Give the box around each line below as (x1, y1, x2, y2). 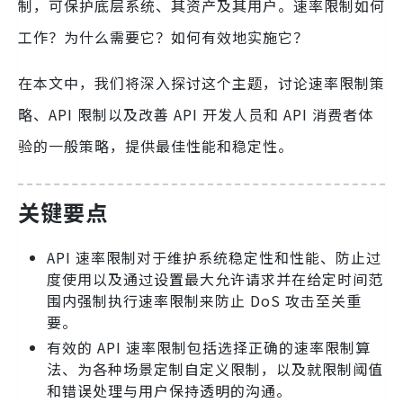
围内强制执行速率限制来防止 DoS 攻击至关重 (47, 290, 362, 312)
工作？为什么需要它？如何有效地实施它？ (18, 26, 309, 48)
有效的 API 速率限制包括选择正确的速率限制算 (47, 336, 371, 359)
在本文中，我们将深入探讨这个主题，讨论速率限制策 (18, 72, 385, 94)
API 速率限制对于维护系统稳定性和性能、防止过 (47, 246, 381, 269)
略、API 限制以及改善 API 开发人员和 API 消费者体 (18, 103, 373, 125)
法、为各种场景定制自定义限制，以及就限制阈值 (47, 358, 383, 381)
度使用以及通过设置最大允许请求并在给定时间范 (47, 268, 383, 291)
